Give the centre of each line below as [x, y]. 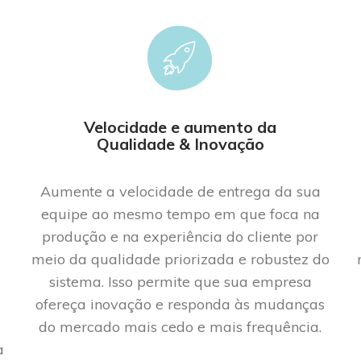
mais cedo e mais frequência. [223, 326]
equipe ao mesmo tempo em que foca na [180, 214]
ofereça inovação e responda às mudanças [180, 304]
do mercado [80, 326]
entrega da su [265, 191]
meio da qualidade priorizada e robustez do [180, 259]
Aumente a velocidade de [129, 191]
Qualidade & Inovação [180, 143]
